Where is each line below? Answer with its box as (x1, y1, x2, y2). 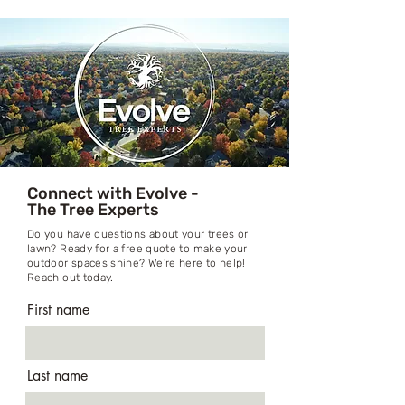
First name (27, 300, 89, 319)
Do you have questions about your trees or (27, 228, 249, 240)
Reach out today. (27, 271, 114, 284)
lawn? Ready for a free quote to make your (27, 242, 248, 255)
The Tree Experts (27, 200, 159, 220)
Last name (27, 366, 88, 385)
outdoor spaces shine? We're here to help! (27, 257, 246, 269)
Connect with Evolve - (27, 184, 199, 203)
